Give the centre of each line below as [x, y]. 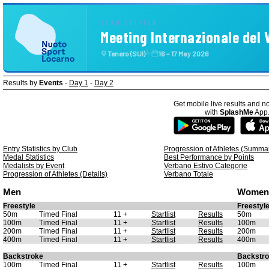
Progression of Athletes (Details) [55, 174]
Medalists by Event [34, 166]
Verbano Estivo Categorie [206, 166]
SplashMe [237, 112]
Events [51, 83]
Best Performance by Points [209, 157]
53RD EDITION [129, 22]
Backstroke [23, 256]
